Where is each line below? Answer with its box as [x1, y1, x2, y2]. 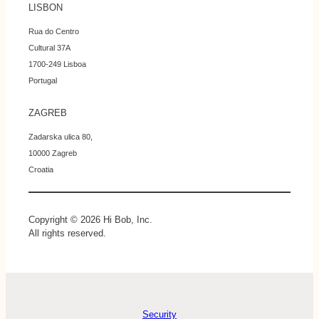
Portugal [28, 76, 57, 85]
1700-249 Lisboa [28, 60, 86, 69]
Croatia [28, 165, 53, 174]
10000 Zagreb [28, 149, 77, 158]
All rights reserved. [28, 228, 106, 239]
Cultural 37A [28, 43, 70, 53]
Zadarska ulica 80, [28, 132, 93, 142]
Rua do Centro [28, 27, 79, 36]
